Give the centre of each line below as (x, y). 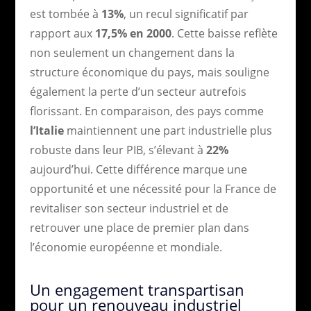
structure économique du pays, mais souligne (149, 72)
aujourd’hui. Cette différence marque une (138, 169)
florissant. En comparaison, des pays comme (146, 111)
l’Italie (47, 130)
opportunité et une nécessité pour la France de (153, 188)
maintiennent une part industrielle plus (168, 130)
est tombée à (65, 14)
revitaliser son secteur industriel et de (129, 208)
